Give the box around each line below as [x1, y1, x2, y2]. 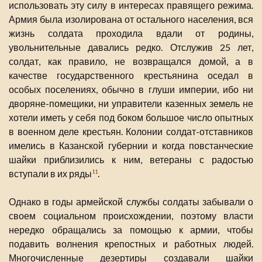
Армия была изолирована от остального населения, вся [9, 13, 253, 25]
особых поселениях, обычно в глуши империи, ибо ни [9, 83, 253, 95]
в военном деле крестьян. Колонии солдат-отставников [9, 125, 253, 137]
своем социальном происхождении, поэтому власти [9, 209, 253, 221]
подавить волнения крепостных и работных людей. [9, 237, 253, 249]
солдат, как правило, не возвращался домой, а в [9, 55, 253, 67]
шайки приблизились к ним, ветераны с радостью [9, 153, 253, 165]
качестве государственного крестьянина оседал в [9, 69, 253, 81]
